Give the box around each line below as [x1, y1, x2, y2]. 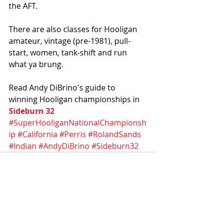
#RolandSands [88, 128, 141, 140]
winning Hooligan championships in [9, 93, 142, 105]
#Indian [9, 140, 36, 151]
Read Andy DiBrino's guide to [9, 82, 117, 93]
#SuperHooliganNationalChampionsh [9, 117, 146, 128]
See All [134, 199, 156, 209]
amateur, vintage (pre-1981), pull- [9, 35, 130, 46]
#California [18, 128, 57, 140]
